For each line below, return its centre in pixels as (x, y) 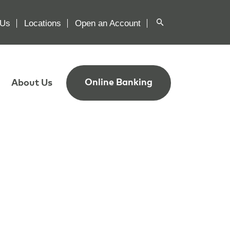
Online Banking (118, 83)
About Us (32, 83)
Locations (42, 23)
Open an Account (108, 23)
